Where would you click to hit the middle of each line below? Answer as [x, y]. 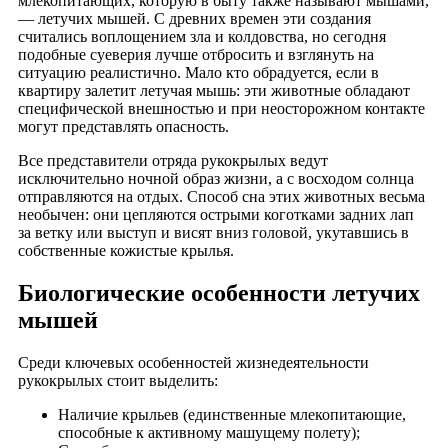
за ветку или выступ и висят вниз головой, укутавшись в [213, 233]
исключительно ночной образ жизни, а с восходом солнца [216, 179]
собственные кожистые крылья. [126, 251]
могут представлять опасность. [123, 127]
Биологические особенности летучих [219, 293]
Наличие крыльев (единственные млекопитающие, [232, 414]
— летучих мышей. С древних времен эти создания [194, 19]
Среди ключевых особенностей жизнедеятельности [193, 362]
